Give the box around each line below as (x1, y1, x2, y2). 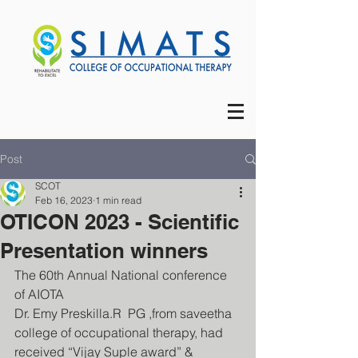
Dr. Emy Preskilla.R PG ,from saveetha (14, 305, 235, 321)
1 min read (95, 194, 141, 206)
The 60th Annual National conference (14, 267, 230, 283)
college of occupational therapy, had (14, 324, 226, 340)
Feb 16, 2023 (35, 194, 93, 206)
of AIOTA (14, 286, 67, 302)
